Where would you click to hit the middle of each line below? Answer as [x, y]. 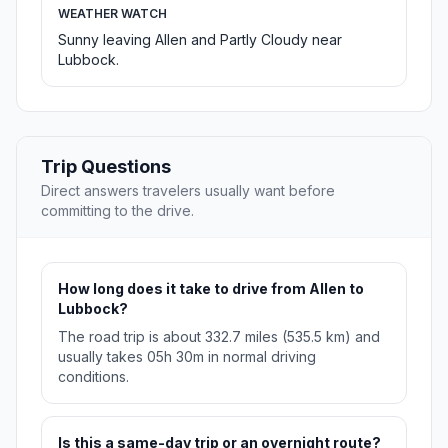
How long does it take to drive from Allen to [211, 289]
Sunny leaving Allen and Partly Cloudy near [200, 40]
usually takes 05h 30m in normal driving [187, 357]
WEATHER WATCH [112, 14]
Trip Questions [106, 167]
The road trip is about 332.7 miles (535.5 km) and [219, 337]
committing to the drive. [117, 211]
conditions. [93, 377]
